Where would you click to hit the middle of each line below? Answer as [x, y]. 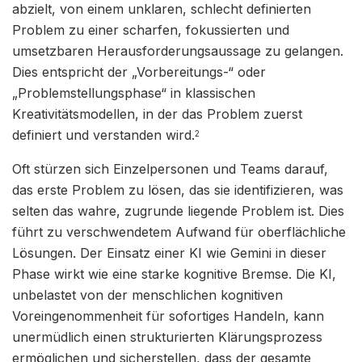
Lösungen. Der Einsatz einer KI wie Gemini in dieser [169, 253]
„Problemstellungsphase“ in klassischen [134, 93]
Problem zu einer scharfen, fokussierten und [151, 29]
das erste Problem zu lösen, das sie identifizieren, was [178, 189]
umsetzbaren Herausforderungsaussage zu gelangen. [178, 51]
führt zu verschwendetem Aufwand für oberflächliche [179, 232]
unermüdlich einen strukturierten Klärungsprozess [167, 337]
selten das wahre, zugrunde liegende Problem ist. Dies [178, 210]
